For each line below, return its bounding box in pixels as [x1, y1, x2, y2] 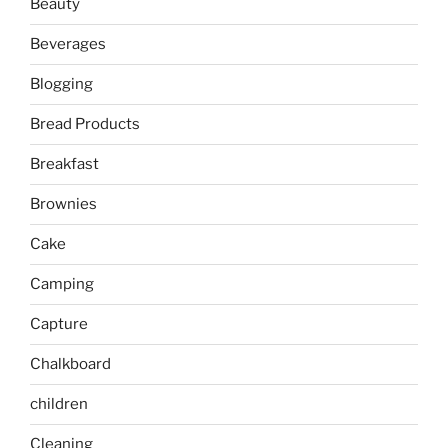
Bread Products [30, 115, 140, 134]
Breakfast [30, 155, 99, 174]
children [30, 395, 88, 414]
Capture [30, 315, 88, 334]
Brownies [30, 195, 97, 214]
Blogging [30, 75, 93, 94]
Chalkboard [30, 355, 111, 374]
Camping [30, 275, 94, 294]
